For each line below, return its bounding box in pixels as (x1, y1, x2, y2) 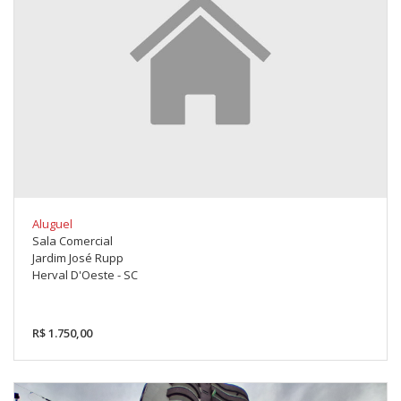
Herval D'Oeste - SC (32, 267, 138, 284)
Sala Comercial (32, 233, 113, 250)
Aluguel (32, 216, 73, 233)
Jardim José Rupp (32, 250, 124, 267)
